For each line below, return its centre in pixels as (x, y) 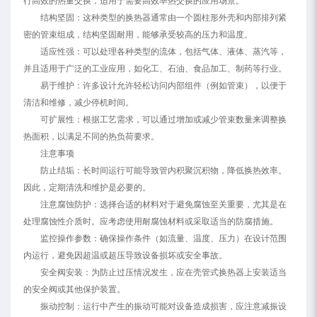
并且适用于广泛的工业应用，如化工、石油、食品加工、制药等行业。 (155, 69)
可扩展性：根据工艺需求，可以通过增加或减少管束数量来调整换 (163, 120)
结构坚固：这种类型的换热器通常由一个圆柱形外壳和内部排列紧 (163, 18)
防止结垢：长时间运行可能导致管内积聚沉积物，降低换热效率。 (163, 171)
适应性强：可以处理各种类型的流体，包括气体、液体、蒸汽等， (163, 52)
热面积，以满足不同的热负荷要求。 (91, 137)
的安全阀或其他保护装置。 (74, 289)
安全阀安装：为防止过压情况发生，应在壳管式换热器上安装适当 (163, 272)
